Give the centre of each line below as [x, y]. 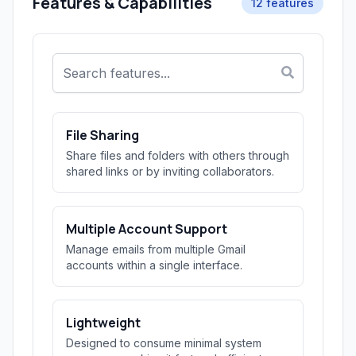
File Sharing [103, 135]
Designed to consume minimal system [164, 343]
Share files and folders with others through [178, 155]
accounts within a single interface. [154, 265]
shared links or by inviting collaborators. [170, 171]
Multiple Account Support [147, 229]
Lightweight [103, 323]
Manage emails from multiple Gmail [156, 249]
